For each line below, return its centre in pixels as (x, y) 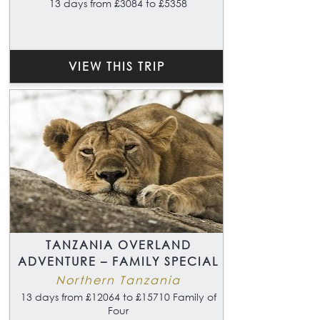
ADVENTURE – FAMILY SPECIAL (118, 261)
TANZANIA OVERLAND (118, 244)
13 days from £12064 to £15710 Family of (118, 296)
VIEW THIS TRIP (116, 66)
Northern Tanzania (118, 279)
